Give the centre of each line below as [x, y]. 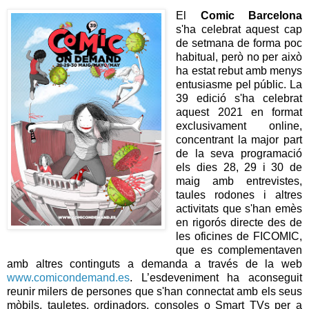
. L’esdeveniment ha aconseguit [216, 278]
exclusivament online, [239, 126]
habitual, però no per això [239, 57]
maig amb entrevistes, [239, 181]
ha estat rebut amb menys [239, 71]
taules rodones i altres [239, 195]
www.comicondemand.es [68, 278]
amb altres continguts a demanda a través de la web [154, 264]
